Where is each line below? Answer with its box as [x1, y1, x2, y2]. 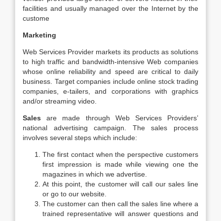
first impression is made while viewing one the [42, 160, 198, 168]
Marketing [23, 31, 56, 39]
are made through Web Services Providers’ [41, 114, 198, 122]
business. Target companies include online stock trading [23, 77, 198, 85]
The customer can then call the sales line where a [42, 200, 198, 208]
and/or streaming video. [23, 97, 97, 105]
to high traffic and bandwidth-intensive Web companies [23, 58, 198, 66]
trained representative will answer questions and [42, 210, 198, 218]
